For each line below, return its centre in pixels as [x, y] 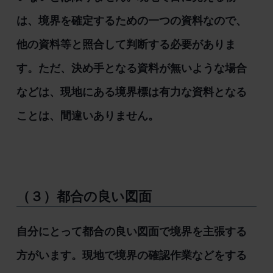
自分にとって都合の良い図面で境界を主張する [131, 232]
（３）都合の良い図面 [84, 197]
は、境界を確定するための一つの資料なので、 [131, 20]
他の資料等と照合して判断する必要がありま [126, 44]
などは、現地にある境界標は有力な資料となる [131, 92]
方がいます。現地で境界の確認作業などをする [131, 256]
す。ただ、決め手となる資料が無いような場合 [131, 68]
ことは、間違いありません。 [87, 115]
